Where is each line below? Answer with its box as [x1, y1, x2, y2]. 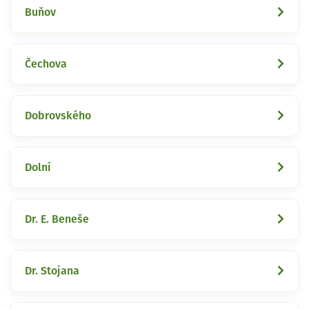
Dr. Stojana [25, 265, 79, 277]
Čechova [25, 58, 67, 70]
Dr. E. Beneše [25, 213, 89, 225]
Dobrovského [25, 110, 91, 121]
